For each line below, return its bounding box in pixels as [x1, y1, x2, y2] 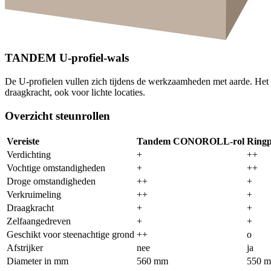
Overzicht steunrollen [5, 109, 110, 123]
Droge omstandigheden [7, 176, 96, 187]
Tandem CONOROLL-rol [137, 136, 244, 147]
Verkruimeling [7, 189, 61, 200]
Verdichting [7, 149, 51, 160]
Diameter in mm [7, 256, 68, 267]
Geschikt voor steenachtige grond [7, 229, 134, 240]
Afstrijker [7, 243, 43, 253]
